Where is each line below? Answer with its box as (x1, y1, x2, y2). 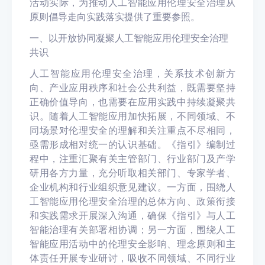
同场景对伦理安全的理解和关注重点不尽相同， (30, 124, 235, 136)
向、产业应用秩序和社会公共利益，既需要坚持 (30, 82, 235, 93)
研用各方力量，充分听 (30, 167, 128, 179)
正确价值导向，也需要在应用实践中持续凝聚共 (30, 96, 235, 108)
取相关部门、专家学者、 (128, 167, 235, 179)
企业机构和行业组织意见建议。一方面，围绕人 (30, 181, 235, 193)
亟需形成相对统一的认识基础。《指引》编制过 (30, 138, 235, 150)
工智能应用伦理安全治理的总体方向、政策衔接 (30, 195, 235, 207)
